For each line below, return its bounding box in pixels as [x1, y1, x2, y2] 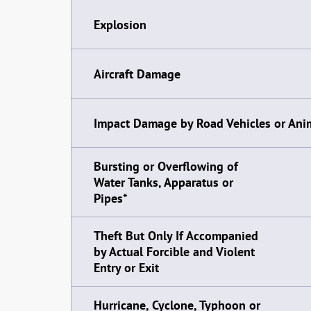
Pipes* [94, 190, 128, 206]
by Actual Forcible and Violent [94, 244, 255, 260]
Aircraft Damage [94, 65, 180, 82]
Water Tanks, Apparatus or [94, 174, 233, 190]
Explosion [94, 16, 146, 33]
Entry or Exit [94, 260, 159, 276]
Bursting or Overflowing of [94, 158, 238, 174]
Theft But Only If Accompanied [94, 228, 258, 244]
